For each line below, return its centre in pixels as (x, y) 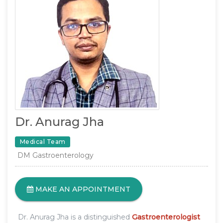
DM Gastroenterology (56, 155)
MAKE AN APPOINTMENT (82, 189)
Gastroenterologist (166, 217)
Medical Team (43, 141)
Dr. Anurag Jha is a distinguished (75, 217)
